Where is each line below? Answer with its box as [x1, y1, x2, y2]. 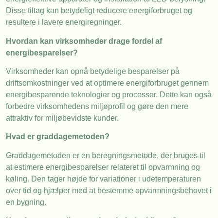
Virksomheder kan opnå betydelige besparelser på [6, 67, 180, 75]
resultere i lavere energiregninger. [6, 18, 122, 27]
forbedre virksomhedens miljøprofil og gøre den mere [6, 102, 188, 110]
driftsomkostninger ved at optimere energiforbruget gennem [6, 78, 209, 87]
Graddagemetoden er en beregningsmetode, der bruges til [6, 151, 205, 160]
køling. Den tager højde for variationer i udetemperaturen [6, 174, 201, 183]
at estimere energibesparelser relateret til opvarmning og [6, 163, 200, 171]
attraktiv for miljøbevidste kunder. [6, 113, 119, 122]
